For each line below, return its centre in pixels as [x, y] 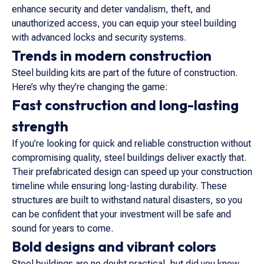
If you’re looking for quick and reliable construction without [131, 143]
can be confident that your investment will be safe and [121, 214]
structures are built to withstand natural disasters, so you [127, 200]
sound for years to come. [62, 228]
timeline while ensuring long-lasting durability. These [119, 186]
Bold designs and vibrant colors [114, 246]
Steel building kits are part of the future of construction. [125, 73]
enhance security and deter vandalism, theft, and [111, 9]
